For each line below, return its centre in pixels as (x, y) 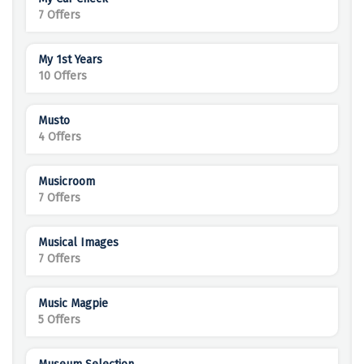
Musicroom (67, 182)
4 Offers (60, 137)
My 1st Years (70, 60)
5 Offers (59, 320)
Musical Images (78, 243)
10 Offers (63, 76)
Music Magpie (73, 304)
